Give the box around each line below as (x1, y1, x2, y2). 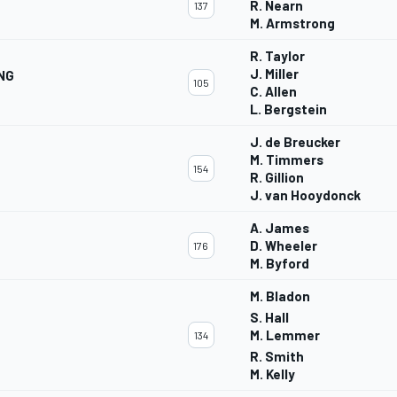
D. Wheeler (250, 237, 317, 254)
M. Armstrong (250, 15, 335, 32)
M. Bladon (250, 288, 310, 305)
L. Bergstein (250, 101, 327, 118)
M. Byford (250, 255, 309, 272)
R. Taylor (250, 48, 305, 65)
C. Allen (250, 83, 297, 100)
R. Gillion (250, 169, 304, 186)
